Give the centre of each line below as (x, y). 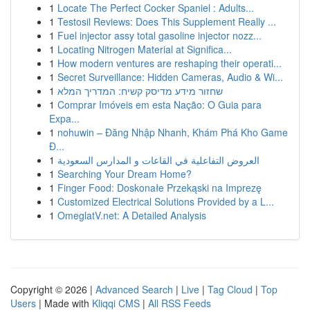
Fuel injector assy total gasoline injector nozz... (159, 35)
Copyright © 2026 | (53, 289)
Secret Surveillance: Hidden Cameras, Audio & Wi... (170, 77)
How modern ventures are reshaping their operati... (170, 63)
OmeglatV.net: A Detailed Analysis (132, 215)
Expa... (64, 118)
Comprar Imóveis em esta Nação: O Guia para (159, 104)
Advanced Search (134, 289)
